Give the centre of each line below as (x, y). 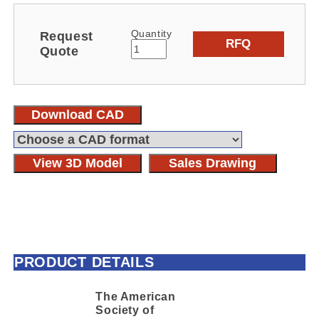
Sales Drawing (213, 163)
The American (136, 296)
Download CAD (78, 114)
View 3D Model (78, 163)
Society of (125, 309)
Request (66, 36)
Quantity (151, 33)
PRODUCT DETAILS (84, 262)
